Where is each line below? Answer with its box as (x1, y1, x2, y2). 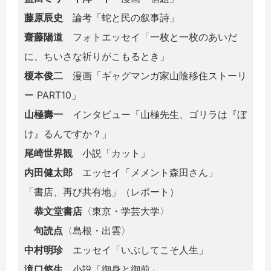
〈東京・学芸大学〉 (82, 205, 169, 218)
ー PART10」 (24, 89, 81, 102)
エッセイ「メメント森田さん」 (73, 166, 218, 179)
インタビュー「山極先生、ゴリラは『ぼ (63, 108, 247, 121)
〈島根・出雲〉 (63, 224, 131, 237)
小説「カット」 (73, 147, 150, 160)
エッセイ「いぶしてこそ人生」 (63, 244, 208, 256)
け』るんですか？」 (24, 128, 111, 140)
